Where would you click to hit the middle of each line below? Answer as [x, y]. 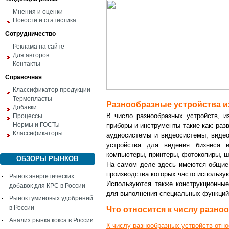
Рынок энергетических [42, 176]
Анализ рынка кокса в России [51, 220]
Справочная [24, 77]
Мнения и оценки [38, 12]
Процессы [28, 116]
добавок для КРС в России [47, 186]
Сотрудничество [30, 34]
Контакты [27, 64]
